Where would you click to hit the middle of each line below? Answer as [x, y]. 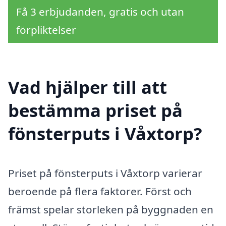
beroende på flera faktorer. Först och [100, 191]
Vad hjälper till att [88, 87]
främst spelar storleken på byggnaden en [111, 209]
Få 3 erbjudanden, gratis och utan [100, 11]
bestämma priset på [95, 110]
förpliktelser [46, 30]
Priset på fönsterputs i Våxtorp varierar [105, 173]
